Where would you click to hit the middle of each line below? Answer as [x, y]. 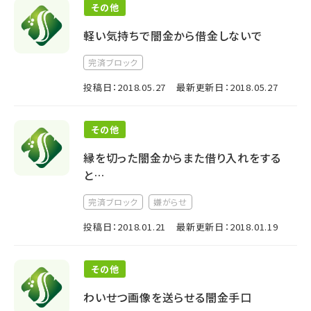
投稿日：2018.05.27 [125, 87]
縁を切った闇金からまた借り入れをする [182, 158]
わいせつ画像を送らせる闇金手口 [168, 297]
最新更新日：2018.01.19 [227, 227]
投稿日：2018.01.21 [125, 227]
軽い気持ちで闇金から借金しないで [173, 35]
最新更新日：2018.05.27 [227, 87]
